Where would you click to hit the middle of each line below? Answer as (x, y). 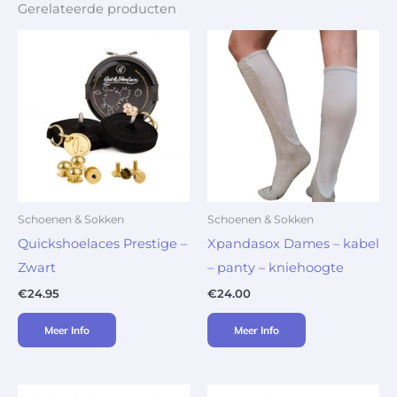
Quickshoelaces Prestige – (102, 244)
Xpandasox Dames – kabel (293, 244)
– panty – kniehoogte (276, 268)
